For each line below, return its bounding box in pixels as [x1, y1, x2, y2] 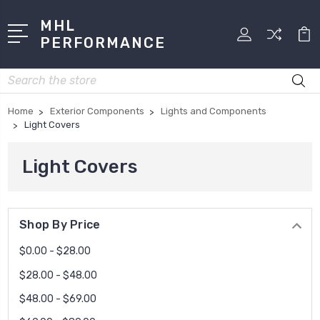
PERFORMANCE [40, 34, 166, 51]
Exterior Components [50, 105, 144, 116]
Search [8, 69, 41, 82]
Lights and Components [161, 105, 266, 116]
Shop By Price [19, 217, 101, 231]
